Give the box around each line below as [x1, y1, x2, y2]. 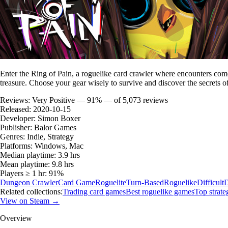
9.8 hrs [52, 159, 74, 168]
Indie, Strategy [27, 132, 74, 141]
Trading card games [63, 187, 126, 196]
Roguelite [95, 178, 126, 187]
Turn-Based [126, 178, 164, 187]
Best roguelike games [126, 187, 194, 196]
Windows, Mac [35, 141, 83, 150]
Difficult [197, 178, 224, 187]
